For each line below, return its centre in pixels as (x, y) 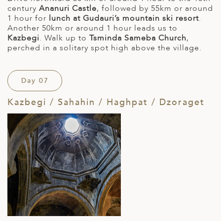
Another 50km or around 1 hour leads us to (92, 28)
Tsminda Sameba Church (138, 38)
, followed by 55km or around (155, 8)
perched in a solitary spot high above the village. (105, 48)
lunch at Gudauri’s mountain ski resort (124, 18)
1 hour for (28, 18)
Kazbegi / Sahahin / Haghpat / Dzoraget (106, 102)
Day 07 (35, 80)
